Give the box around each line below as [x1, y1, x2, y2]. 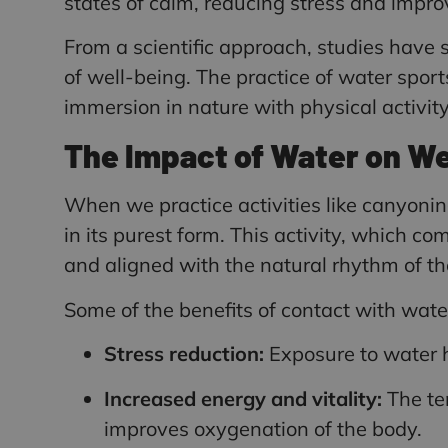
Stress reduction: [104, 341, 264, 367]
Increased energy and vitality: [104, 385, 382, 411]
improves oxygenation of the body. [104, 415, 422, 441]
